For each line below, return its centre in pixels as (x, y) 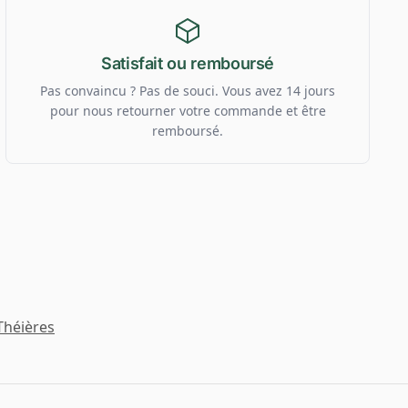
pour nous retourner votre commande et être (188, 110)
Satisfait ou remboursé (188, 63)
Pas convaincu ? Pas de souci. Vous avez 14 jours (188, 90)
